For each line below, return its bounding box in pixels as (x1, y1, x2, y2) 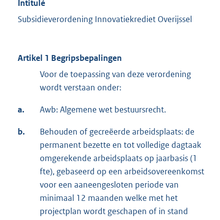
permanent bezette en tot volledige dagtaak (40, 139, 201, 151)
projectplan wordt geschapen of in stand (40, 206, 188, 217)
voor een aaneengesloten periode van (40, 179, 179, 191)
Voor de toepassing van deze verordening (40, 69, 191, 80)
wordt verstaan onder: (40, 82, 121, 93)
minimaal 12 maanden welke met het (40, 192, 178, 204)
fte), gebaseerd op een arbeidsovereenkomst (40, 166, 204, 177)
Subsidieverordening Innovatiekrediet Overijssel (18, 14, 192, 25)
